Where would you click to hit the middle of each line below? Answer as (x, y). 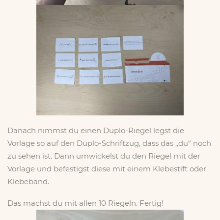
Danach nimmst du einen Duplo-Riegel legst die (96, 130)
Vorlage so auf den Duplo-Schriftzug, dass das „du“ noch (109, 143)
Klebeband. (28, 181)
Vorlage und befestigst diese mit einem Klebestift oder (107, 169)
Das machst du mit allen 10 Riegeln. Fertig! (85, 203)
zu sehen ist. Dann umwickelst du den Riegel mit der (104, 156)
